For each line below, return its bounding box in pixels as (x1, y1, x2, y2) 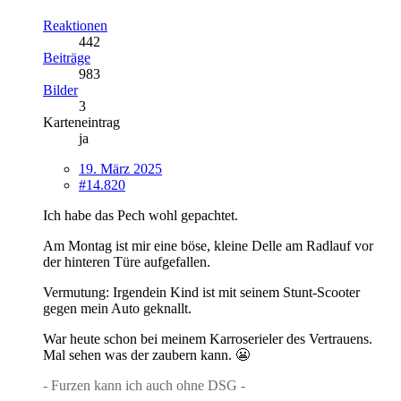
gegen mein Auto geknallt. (43, 300, 192, 316)
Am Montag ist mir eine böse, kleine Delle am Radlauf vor (43, 237, 373, 253)
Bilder (43, 81, 78, 98)
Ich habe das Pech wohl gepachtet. (43, 207, 238, 223)
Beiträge (43, 49, 90, 65)
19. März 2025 (79, 160, 162, 176)
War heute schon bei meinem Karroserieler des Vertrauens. (43, 330, 372, 346)
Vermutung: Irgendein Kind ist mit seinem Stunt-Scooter (43, 284, 360, 300)
